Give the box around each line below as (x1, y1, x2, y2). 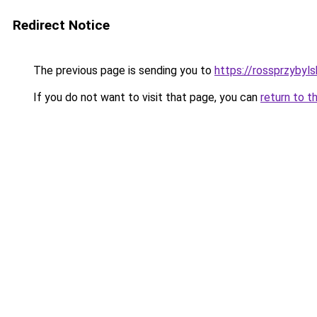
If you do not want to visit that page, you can (30, 91, 260, 104)
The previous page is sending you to (30, 64, 214, 77)
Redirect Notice (13, 17, 110, 33)
